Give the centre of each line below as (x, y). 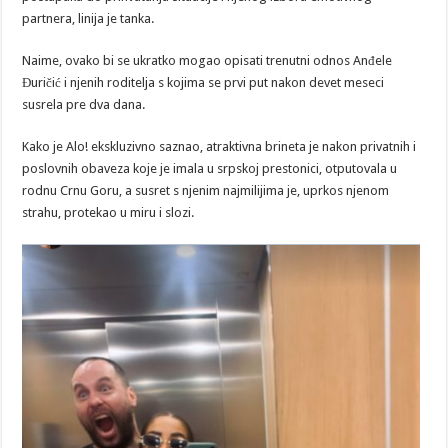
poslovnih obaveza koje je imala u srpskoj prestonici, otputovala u (210, 169)
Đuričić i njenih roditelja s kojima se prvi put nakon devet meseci (203, 83)
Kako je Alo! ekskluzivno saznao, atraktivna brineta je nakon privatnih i (219, 147)
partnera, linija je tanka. (88, 19)
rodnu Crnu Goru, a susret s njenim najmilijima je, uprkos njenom (206, 191)
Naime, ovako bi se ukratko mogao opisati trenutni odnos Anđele (207, 61)
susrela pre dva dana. (84, 105)
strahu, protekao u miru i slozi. (108, 213)
